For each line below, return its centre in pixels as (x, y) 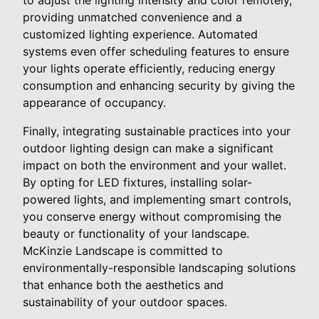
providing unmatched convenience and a (132, 17)
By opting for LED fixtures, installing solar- (137, 182)
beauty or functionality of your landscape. (136, 233)
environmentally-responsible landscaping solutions (159, 267)
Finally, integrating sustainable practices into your (157, 131)
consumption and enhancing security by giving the (159, 85)
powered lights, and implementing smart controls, (157, 199)
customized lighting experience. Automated (140, 34)
